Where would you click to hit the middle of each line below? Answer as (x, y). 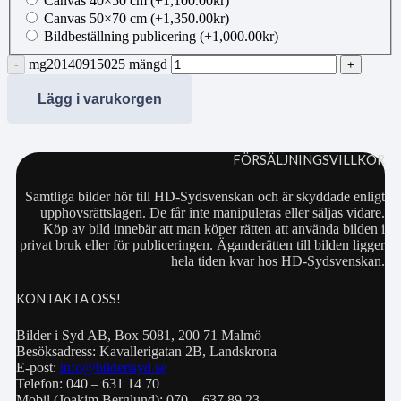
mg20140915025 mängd (98, 64)
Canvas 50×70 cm (97, 19)
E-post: (38, 368)
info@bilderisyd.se (113, 368)
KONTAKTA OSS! (68, 299)
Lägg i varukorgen (100, 99)
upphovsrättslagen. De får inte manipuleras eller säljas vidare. (213, 213)
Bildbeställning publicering (122, 37)
